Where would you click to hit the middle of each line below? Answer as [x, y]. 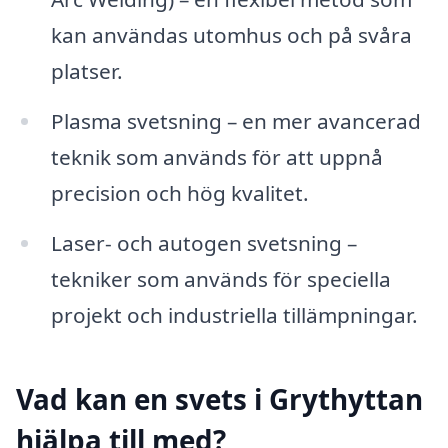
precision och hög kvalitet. [179, 192]
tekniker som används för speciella [220, 278]
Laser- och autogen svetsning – [203, 242]
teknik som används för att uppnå [216, 156]
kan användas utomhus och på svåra [231, 34]
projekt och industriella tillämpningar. [234, 314]
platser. [86, 70]
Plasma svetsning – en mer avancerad [235, 120]
